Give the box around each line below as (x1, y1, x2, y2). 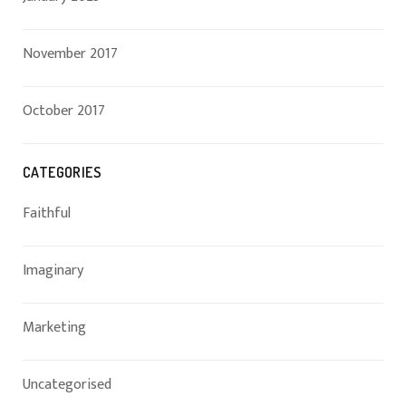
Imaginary (23, 258, 83, 283)
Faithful (23, 201, 71, 226)
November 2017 (23, 42, 118, 66)
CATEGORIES (23, 163, 101, 181)
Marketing (23, 315, 86, 340)
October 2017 (23, 99, 105, 123)
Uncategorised (23, 372, 111, 397)
